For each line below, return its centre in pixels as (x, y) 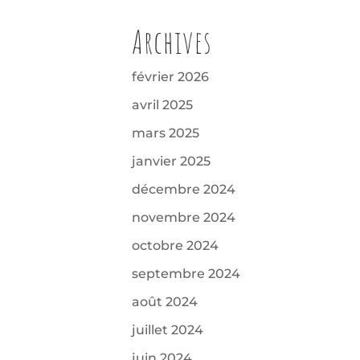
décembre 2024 (184, 190)
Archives (172, 42)
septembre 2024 (186, 274)
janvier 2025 (172, 162)
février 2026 (171, 77)
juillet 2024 (168, 330)
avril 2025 (163, 105)
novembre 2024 (184, 218)
